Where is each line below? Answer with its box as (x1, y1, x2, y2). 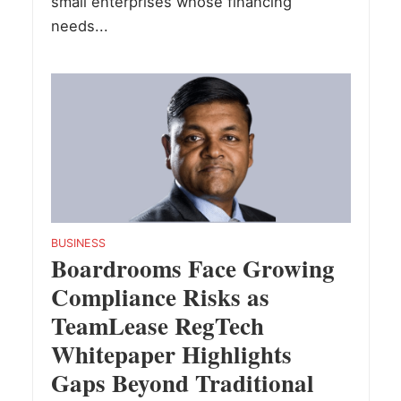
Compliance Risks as (50, 279, 269, 315)
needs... (50, 16, 108, 35)
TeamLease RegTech (50, 308, 264, 344)
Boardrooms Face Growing (50, 251, 335, 286)
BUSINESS (50, 236, 106, 251)
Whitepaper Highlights (50, 337, 292, 372)
